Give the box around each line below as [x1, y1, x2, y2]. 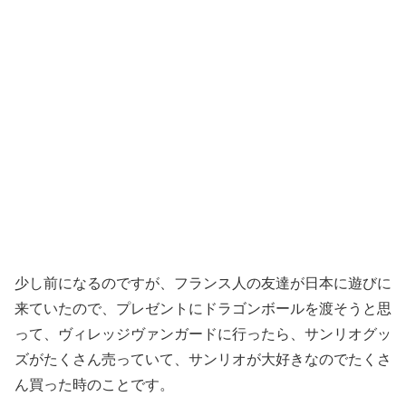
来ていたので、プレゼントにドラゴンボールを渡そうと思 [14, 300, 391, 316]
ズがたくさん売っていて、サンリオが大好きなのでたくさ [14, 351, 391, 367]
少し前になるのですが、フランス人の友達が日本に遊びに [14, 275, 391, 291]
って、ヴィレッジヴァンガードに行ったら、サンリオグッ [14, 325, 391, 342]
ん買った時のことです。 [14, 376, 174, 392]
